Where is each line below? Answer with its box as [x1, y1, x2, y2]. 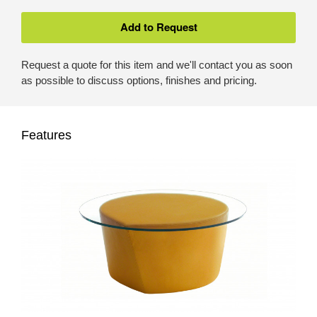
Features [21, 127, 71, 142]
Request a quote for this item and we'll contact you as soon [21, 58, 292, 71]
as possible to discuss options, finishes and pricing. [21, 74, 257, 86]
